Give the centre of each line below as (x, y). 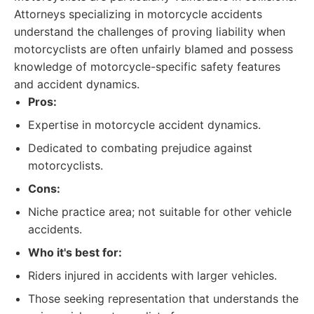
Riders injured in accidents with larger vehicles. (152, 275)
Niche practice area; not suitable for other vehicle (160, 212)
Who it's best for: (75, 252)
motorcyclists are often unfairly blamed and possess (153, 49)
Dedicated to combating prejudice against (140, 148)
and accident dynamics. (77, 84)
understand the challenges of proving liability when (150, 32)
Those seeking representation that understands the (163, 299)
